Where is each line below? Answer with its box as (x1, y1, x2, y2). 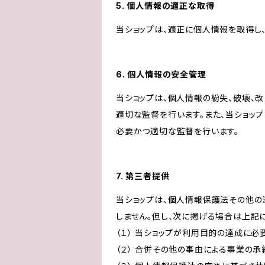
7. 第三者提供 (116, 171, 170, 181)
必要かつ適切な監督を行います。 (116, 126, 240, 136)
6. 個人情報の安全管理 (116, 69, 206, 79)
